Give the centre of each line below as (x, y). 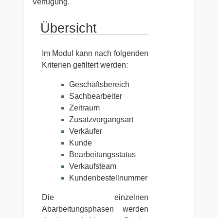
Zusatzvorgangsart (101, 119)
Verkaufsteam (92, 166)
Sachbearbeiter (95, 96)
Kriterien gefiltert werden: (85, 65)
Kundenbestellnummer (108, 178)
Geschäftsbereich (99, 84)
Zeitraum (84, 108)
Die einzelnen (95, 197)
